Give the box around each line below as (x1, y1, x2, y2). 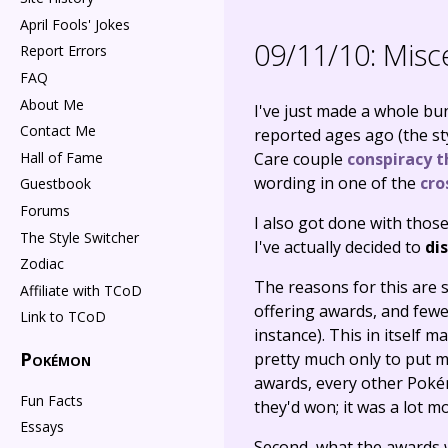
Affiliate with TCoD (20, 280, 142, 300)
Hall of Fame (20, 147, 103, 167)
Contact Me (20, 121, 96, 141)
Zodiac (20, 254, 64, 274)
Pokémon (20, 346, 91, 371)
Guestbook (20, 174, 91, 194)
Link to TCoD (20, 307, 106, 327)
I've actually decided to (254, 236, 425, 259)
